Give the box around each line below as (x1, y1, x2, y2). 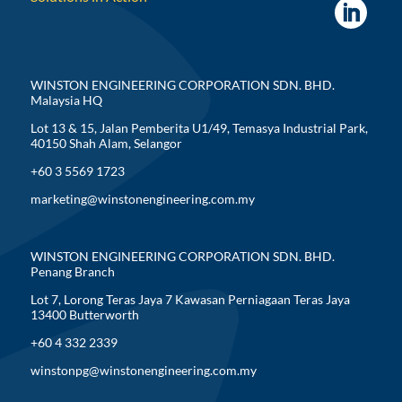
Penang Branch (30, 263, 115, 279)
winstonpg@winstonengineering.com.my (30, 362, 257, 378)
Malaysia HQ (30, 92, 102, 108)
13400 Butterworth (30, 306, 139, 322)
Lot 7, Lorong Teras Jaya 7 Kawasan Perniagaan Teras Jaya (30, 291, 350, 307)
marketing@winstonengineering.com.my (30, 190, 255, 206)
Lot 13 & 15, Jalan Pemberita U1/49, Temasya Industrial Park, (30, 119, 368, 135)
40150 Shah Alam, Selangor (30, 135, 182, 151)
